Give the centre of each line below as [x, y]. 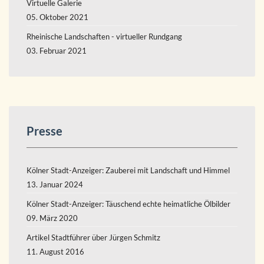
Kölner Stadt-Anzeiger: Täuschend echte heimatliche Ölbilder [128, 204]
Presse [44, 131]
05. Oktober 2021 [57, 17]
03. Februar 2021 [57, 51]
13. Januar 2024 [55, 184]
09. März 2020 [52, 218]
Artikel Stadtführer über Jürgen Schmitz [93, 237]
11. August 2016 [55, 252]
